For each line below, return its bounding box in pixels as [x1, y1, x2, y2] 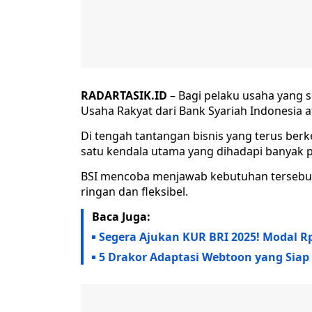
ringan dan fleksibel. [81, 183, 188, 199]
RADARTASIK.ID [81, 87, 167, 103]
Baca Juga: [92, 208, 150, 224]
